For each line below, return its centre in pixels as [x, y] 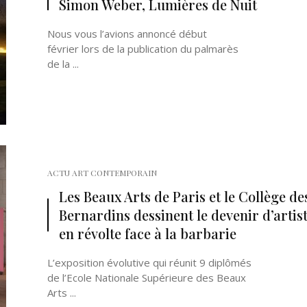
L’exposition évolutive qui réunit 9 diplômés [149, 262]
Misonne [206, 133]
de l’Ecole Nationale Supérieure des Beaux [147, 278]
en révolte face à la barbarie [148, 233]
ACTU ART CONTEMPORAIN [102, 173]
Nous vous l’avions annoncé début [127, 34]
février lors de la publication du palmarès [143, 49]
